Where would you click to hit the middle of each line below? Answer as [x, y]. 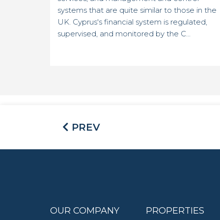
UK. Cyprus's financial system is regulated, [132, 22]
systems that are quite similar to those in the [137, 10]
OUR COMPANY [85, 211]
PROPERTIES [175, 211]
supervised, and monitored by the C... [124, 34]
